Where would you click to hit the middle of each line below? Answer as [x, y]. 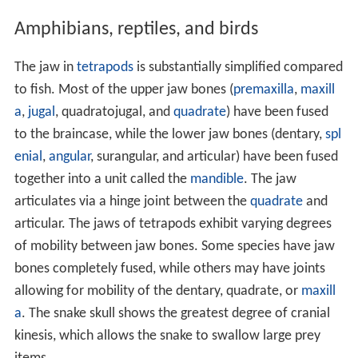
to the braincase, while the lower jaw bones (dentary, [169, 135]
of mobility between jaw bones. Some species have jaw [174, 247]
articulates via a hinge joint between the [132, 202]
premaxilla [263, 90]
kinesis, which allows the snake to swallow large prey [167, 336]
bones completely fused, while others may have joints [169, 269]
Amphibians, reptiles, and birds [136, 29]
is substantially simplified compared [238, 68]
